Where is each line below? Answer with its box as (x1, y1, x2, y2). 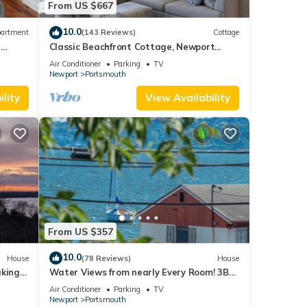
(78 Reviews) (81, 253, 131, 263)
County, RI (49, 53, 93, 64)
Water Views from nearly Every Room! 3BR (49, 267, 235, 278)
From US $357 (47, 225, 113, 238)
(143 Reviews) (81, 27, 136, 38)
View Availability (145, 90, 230, 104)
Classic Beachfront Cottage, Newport (49, 40, 215, 52)
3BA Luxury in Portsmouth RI (49, 279, 175, 291)
